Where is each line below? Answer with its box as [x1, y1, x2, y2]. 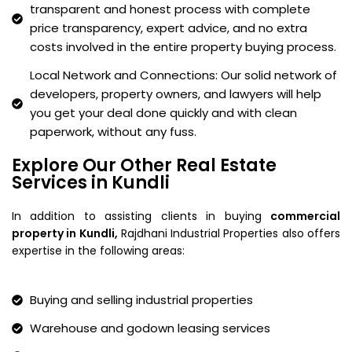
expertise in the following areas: [12, 242, 185, 258]
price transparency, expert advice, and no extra [29, 19, 307, 36]
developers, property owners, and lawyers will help [29, 85, 321, 102]
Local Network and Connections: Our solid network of [29, 66, 337, 83]
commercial [270, 207, 340, 224]
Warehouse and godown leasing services [29, 319, 270, 336]
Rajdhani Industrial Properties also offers [117, 225, 341, 241]
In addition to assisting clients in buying [12, 207, 270, 224]
